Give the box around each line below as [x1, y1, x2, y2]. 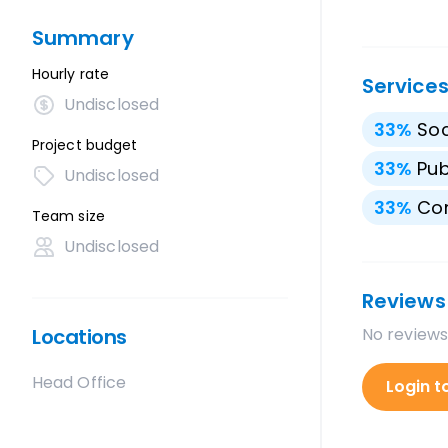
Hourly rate [32, 64, 109, 84]
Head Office [32, 371, 126, 394]
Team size [32, 206, 105, 226]
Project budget [32, 135, 138, 155]
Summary [32, 24, 134, 52]
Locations [32, 323, 127, 351]
